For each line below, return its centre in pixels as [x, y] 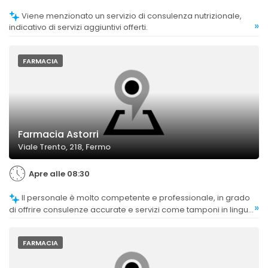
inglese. [24, 221]
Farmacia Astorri [58, 135]
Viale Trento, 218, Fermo [64, 147]
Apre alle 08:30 [59, 174]
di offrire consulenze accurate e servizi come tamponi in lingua [131, 209]
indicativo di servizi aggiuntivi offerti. [78, 28]
